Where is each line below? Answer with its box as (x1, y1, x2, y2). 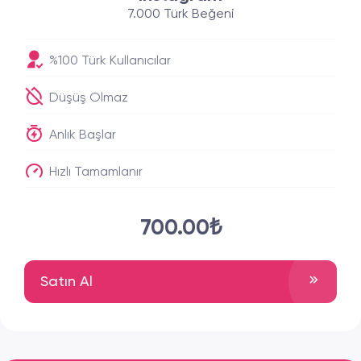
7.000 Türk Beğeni (127, 8, 234, 21)
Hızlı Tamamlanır (46, 166, 143, 179)
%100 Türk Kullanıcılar (46, 55, 171, 68)
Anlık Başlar (46, 129, 116, 142)
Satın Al (40, 274, 93, 289)
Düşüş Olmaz (46, 92, 128, 105)
